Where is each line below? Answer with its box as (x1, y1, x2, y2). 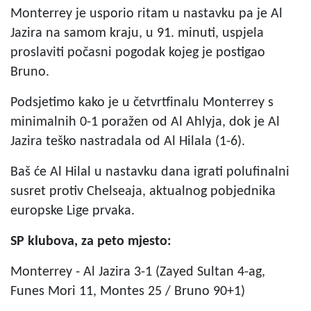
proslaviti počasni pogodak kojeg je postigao (10, 45, 265, 60)
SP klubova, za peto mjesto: (10, 234, 171, 249)
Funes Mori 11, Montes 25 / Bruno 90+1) (10, 284, 245, 299)
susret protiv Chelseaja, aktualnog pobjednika (10, 184, 276, 199)
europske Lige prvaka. (10, 203, 135, 218)
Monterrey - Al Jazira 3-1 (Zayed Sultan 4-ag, (10, 264, 265, 279)
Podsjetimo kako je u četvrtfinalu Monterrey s (10, 95, 274, 110)
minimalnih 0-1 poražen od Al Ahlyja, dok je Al (10, 115, 280, 129)
